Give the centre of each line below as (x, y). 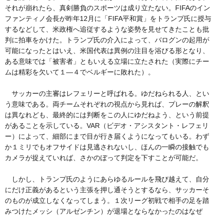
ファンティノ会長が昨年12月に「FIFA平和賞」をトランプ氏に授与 (108, 18)
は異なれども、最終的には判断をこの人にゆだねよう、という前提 (107, 115)
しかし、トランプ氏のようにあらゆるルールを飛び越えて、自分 (107, 179)
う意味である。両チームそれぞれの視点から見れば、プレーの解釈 (107, 104)
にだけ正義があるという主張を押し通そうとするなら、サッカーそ (107, 190)
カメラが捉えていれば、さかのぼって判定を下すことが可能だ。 (104, 157)
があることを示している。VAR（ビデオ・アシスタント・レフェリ (107, 125)
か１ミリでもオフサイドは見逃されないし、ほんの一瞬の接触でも (107, 147)
